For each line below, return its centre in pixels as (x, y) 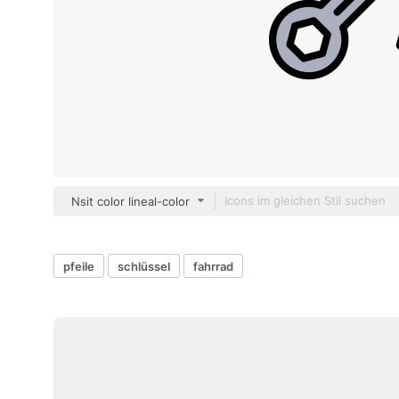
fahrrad (213, 266)
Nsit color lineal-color (130, 201)
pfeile (79, 266)
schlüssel (144, 266)
